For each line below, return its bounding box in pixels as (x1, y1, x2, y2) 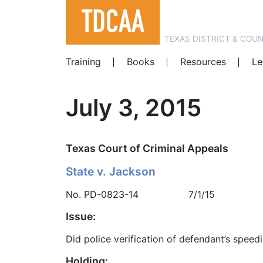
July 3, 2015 (66, 93, 201, 123)
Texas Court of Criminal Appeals (66, 142, 228, 155)
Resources (180, 56, 226, 68)
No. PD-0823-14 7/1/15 (66, 188, 215, 201)
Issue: (66, 210, 96, 223)
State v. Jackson (66, 164, 156, 179)
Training (66, 56, 101, 68)
